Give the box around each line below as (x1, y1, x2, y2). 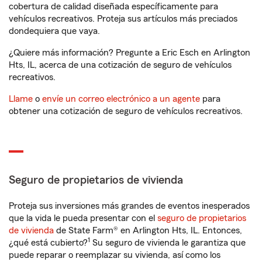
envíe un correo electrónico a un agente (42, 94, 200, 104)
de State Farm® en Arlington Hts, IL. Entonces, (54, 226, 242, 235)
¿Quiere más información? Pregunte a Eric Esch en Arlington (9, 48, 250, 57)
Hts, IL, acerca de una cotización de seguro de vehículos (9, 60, 232, 70)
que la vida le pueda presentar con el (9, 213, 157, 223)
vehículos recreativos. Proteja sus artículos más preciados (9, 14, 237, 23)
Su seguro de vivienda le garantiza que (90, 238, 246, 247)
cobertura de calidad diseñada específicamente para (9, 2, 218, 11)
